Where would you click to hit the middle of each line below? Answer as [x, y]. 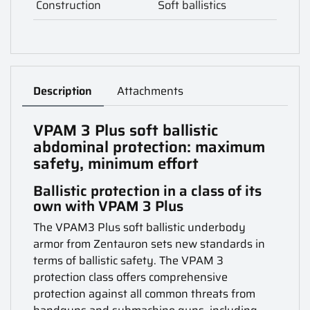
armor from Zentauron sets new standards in [149, 244]
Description [63, 91]
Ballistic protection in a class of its [148, 191]
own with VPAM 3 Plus [109, 207]
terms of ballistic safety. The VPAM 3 [129, 261]
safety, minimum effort [116, 164]
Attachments [151, 91]
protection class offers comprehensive [131, 277]
